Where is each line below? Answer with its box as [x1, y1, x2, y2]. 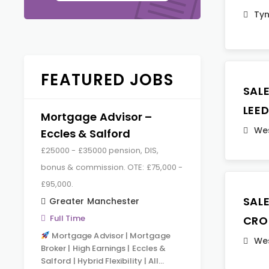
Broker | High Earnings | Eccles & [41, 243, 166, 254]
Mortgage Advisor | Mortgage [49, 230, 171, 241]
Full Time [50, 213, 85, 224]
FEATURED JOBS [41, 69, 174, 91]
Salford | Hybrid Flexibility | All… [41, 255, 165, 267]
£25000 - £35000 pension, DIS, [41, 145, 159, 156]
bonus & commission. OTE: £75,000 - [41, 162, 183, 173]
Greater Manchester [49, 195, 140, 207]
